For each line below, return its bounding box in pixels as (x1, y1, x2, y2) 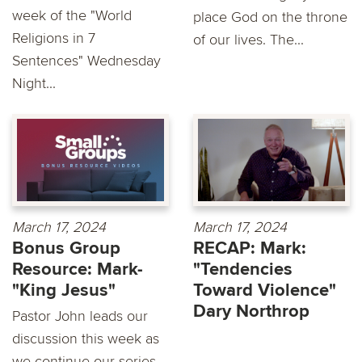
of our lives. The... (193, 30, 304, 48)
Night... (12, 74, 56, 92)
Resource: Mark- (12, 258, 143, 280)
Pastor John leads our (12, 306, 148, 325)
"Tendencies (193, 258, 293, 280)
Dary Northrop (193, 300, 309, 322)
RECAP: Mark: (193, 237, 306, 259)
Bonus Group (12, 237, 120, 259)
